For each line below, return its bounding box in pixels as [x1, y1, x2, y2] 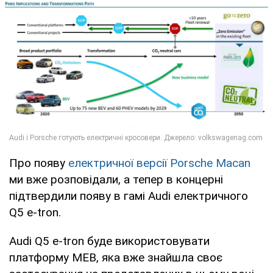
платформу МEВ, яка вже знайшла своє [9, 250, 222, 264]
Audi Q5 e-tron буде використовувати [9, 233, 210, 248]
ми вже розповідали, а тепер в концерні [9, 172, 223, 186]
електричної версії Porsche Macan [68, 155, 250, 170]
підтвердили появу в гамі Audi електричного [9, 188, 248, 203]
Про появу [9, 155, 68, 170]
